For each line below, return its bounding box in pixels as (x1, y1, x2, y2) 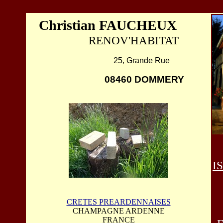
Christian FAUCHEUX (39, 17, 180, 33)
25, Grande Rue (67, 56, 170, 65)
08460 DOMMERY (105, 74, 184, 85)
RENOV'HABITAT (58, 34, 179, 47)
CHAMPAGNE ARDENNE (72, 207, 165, 215)
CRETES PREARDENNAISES (66, 198, 171, 206)
